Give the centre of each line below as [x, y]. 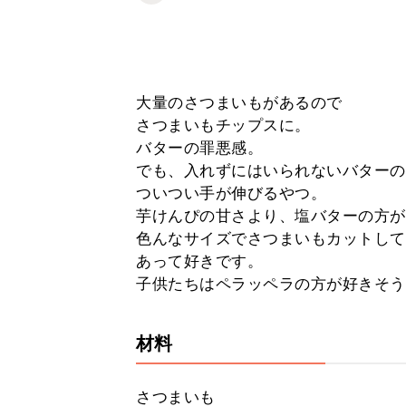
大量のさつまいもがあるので [239, 102]
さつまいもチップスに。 [223, 125]
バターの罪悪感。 [199, 148]
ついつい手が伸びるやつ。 [231, 193]
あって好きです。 [199, 261]
